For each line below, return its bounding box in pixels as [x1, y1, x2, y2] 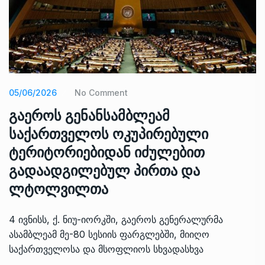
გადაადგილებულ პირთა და [9, 161, 200, 179]
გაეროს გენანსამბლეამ [9, 106, 170, 124]
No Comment [75, 87, 128, 98]
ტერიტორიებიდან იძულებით [9, 143, 205, 161]
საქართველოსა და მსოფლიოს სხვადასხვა [9, 243, 203, 255]
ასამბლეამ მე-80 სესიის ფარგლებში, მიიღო [9, 228, 209, 240]
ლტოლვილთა [9, 180, 108, 198]
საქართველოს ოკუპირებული [9, 125, 208, 143]
